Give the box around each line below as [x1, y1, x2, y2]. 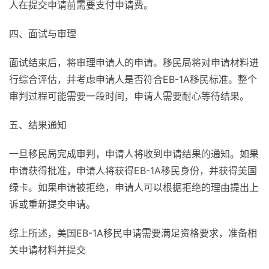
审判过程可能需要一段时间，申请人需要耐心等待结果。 [9, 90, 249, 103]
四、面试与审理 [9, 28, 76, 40]
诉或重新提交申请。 [9, 198, 95, 211]
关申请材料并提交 [9, 244, 86, 256]
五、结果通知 [9, 119, 67, 131]
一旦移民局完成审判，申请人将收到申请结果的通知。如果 [9, 148, 259, 160]
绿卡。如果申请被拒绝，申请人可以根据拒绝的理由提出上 [9, 181, 259, 194]
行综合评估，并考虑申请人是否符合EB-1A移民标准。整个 [9, 73, 257, 86]
